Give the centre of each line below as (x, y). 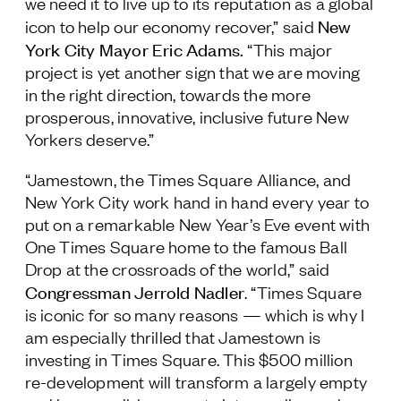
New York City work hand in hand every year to (197, 201)
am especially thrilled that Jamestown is (172, 336)
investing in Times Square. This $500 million (188, 358)
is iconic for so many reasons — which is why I (195, 314)
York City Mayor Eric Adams (132, 48)
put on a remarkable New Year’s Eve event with (197, 223)
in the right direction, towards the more (167, 94)
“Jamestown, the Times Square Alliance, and (188, 179)
